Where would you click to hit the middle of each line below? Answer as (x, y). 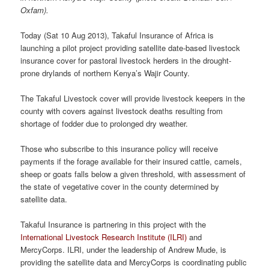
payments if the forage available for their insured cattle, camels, (131, 161)
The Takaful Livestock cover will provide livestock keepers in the (133, 98)
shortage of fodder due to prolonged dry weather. (104, 123)
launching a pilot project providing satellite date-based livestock (131, 47)
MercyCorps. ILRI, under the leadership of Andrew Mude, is (124, 250)
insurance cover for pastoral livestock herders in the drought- (126, 60)
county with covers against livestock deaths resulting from (122, 110)
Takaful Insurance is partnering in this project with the (113, 225)
